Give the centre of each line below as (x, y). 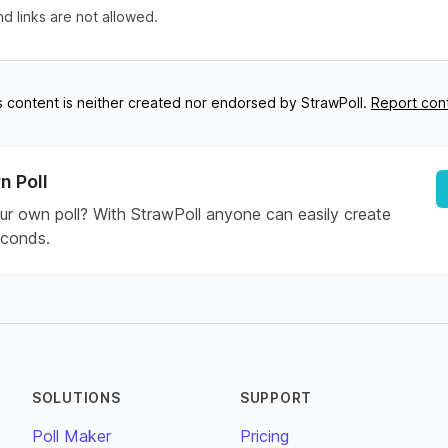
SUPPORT (276, 397)
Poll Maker (71, 436)
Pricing (264, 436)
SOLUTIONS (76, 397)
